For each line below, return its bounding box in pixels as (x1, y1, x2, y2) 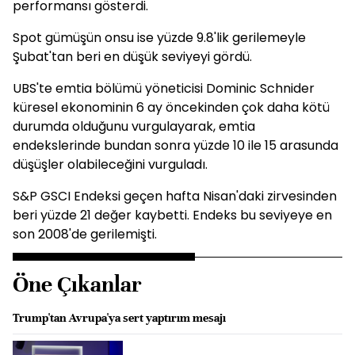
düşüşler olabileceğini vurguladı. (13, 155, 208, 174)
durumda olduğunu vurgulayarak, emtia (13, 117, 255, 136)
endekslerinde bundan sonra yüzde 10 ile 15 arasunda (13, 136, 338, 155)
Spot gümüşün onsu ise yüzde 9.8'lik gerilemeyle (13, 29, 306, 47)
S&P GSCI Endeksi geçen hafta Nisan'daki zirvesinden (13, 187, 337, 205)
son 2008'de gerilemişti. (13, 225, 157, 243)
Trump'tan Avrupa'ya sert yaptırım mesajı (13, 311, 226, 325)
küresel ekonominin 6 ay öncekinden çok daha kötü (13, 98, 330, 116)
